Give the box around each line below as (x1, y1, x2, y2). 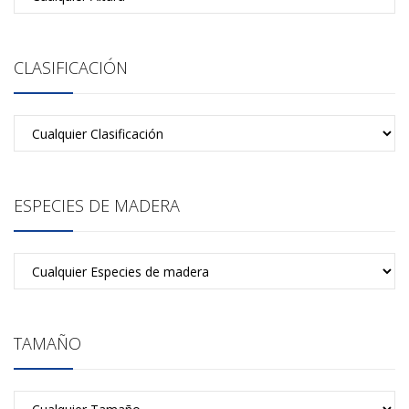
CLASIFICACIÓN (14, 57, 128, 79)
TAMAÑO (14, 332, 81, 354)
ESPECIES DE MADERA (14, 194, 180, 216)
